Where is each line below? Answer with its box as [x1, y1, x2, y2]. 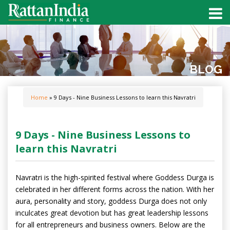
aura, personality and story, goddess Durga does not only [15, 196, 207, 206]
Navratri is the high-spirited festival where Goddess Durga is [15, 172, 214, 182]
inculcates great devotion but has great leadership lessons [15, 208, 208, 218]
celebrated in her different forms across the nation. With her [15, 184, 214, 194]
